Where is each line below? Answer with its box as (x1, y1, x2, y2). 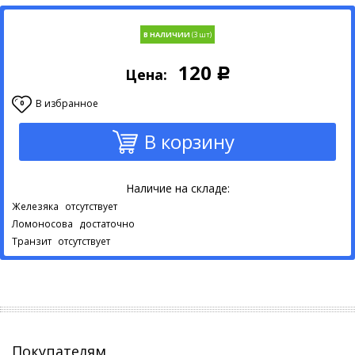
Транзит (12, 235, 52, 248)
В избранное (36, 97, 98, 110)
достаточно (79, 217, 135, 231)
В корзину (144, 128, 235, 155)
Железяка (12, 200, 59, 213)
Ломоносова (12, 217, 73, 231)
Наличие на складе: (125, 181, 230, 196)
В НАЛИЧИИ (143, 29, 192, 40)
